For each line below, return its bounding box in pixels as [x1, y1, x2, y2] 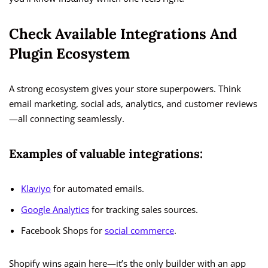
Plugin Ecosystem [9, 44, 130, 63]
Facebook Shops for [21, 224, 105, 237]
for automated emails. [51, 182, 144, 195]
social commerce [105, 224, 174, 237]
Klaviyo [21, 182, 51, 195]
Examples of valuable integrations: [9, 146, 203, 162]
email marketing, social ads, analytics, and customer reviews [9, 98, 257, 110]
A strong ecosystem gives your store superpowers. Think [9, 83, 241, 95]
